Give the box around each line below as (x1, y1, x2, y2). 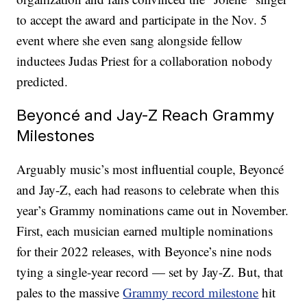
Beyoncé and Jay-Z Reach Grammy (16, 106, 275, 125)
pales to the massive (16, 284, 123, 302)
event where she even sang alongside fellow (16, 32, 243, 49)
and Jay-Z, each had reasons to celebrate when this (16, 181, 280, 199)
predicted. (16, 73, 69, 90)
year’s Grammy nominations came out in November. (16, 201, 289, 219)
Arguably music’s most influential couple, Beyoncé (16, 160, 284, 178)
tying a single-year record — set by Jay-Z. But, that (16, 263, 284, 281)
